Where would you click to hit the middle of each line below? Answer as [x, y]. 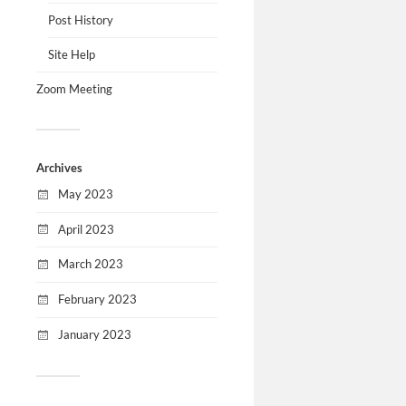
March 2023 [91, 264]
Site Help [71, 54]
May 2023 [86, 193]
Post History [80, 19]
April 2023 [86, 229]
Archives [59, 167]
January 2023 [95, 334]
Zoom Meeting [74, 88]
